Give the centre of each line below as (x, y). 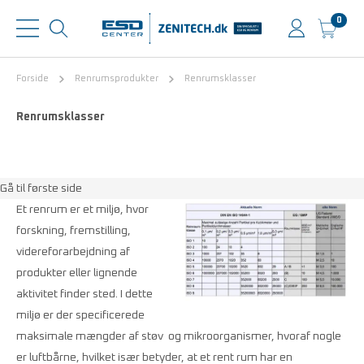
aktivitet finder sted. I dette (84, 294)
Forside (32, 78)
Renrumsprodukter (117, 78)
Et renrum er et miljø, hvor (82, 210)
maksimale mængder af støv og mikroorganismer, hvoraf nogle (179, 336)
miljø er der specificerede (80, 315)
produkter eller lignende (77, 273)
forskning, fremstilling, (74, 231)
